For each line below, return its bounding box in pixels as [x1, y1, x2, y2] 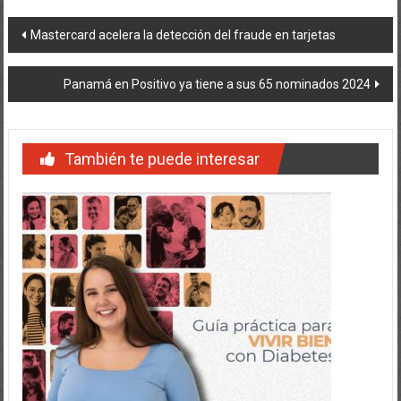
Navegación [6, 16, 136, 47]
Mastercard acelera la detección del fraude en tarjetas [30, 27, 336, 42]
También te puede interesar [64, 149, 260, 168]
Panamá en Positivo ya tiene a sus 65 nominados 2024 [64, 76, 371, 91]
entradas [6, 81, 105, 111]
